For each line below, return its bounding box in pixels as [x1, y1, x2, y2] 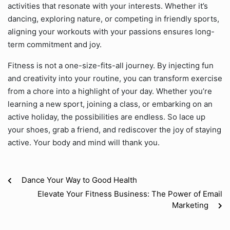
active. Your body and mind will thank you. [8, 138, 160, 147]
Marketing [172, 200, 208, 210]
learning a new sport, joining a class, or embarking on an [8, 99, 213, 109]
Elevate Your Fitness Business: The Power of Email [37, 189, 222, 199]
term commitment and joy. [8, 40, 102, 49]
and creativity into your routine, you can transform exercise [8, 73, 222, 83]
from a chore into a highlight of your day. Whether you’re [8, 86, 212, 96]
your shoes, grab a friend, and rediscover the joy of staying [8, 125, 221, 135]
